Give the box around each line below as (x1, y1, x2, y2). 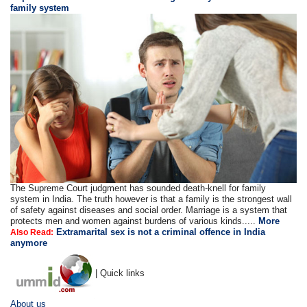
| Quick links (95, 267, 145, 278)
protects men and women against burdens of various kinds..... (10, 215, 259, 226)
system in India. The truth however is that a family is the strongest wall (10, 193, 293, 204)
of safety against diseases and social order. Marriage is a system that (10, 204, 288, 215)
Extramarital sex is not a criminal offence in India (53, 226, 266, 237)
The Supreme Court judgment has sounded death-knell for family (10, 182, 267, 193)
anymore (10, 237, 48, 248)
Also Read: (10, 227, 54, 237)
